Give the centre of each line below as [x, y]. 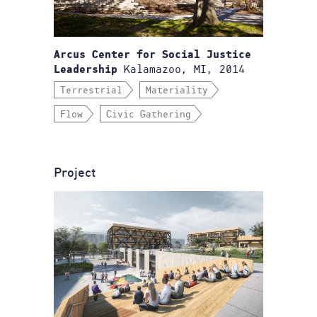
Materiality [177, 91]
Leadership [86, 70]
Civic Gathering [149, 115]
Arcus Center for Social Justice [152, 55]
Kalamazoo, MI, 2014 [181, 69]
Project [75, 173]
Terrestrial [91, 91]
